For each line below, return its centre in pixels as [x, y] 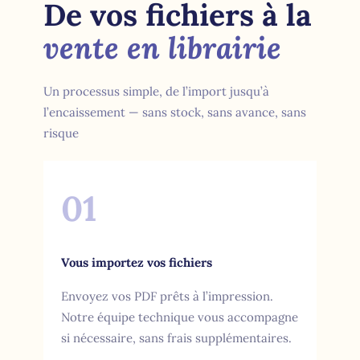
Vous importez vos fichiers [136, 262]
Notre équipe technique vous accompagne [179, 317]
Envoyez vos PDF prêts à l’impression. [167, 297]
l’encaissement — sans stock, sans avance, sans [175, 112]
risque [61, 133]
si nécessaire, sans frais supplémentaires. [176, 338]
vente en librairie [163, 47]
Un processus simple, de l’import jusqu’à [157, 92]
